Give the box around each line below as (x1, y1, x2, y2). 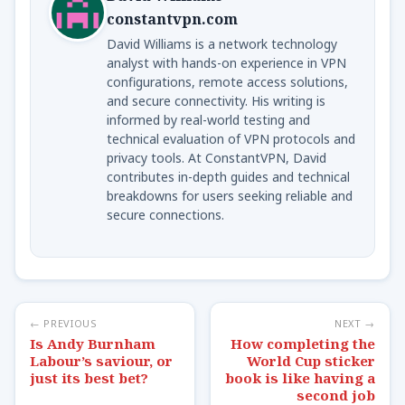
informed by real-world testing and (107, 110, 310, 128)
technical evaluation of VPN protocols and (107, 129, 355, 147)
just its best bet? (30, 368, 148, 387)
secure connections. (107, 205, 224, 223)
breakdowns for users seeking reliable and (107, 186, 353, 204)
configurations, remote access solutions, (107, 72, 348, 90)
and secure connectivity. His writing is (107, 91, 325, 109)
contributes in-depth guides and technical (107, 167, 350, 185)
